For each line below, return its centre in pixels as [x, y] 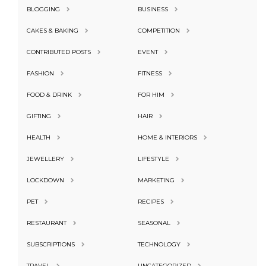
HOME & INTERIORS [167, 137]
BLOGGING [43, 9]
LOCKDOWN [45, 180]
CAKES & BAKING [53, 30]
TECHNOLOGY [159, 244]
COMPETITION [159, 30]
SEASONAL [154, 223]
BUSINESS [153, 9]
